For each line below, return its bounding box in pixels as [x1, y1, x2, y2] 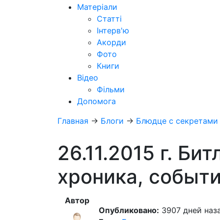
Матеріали [77, 2, 117, 12]
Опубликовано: [99, 205, 159, 215]
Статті [97, 14, 122, 24]
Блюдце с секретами [136, 116, 218, 126]
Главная [57, 116, 88, 126]
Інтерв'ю [97, 26, 129, 35]
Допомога [77, 96, 116, 106]
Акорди [97, 37, 126, 47]
